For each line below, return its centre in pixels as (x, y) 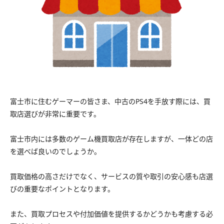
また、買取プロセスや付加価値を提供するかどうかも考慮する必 (111, 214)
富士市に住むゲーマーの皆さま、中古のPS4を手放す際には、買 (110, 101)
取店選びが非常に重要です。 (55, 114)
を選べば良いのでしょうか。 (55, 151)
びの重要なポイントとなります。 (62, 189)
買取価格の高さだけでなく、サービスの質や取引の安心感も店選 (111, 176)
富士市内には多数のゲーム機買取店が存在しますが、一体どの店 (111, 139)
